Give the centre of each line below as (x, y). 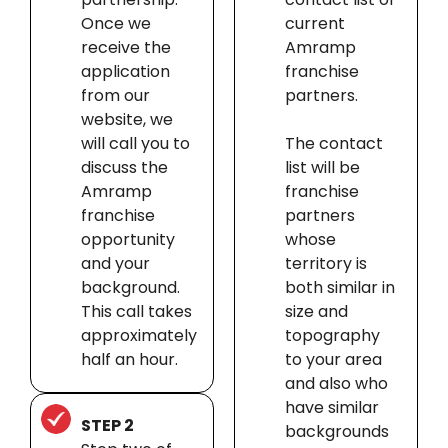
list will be (322, 168)
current (314, 24)
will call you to (135, 144)
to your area (333, 360)
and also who (336, 384)
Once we (115, 24)
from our (115, 96)
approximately (138, 336)
